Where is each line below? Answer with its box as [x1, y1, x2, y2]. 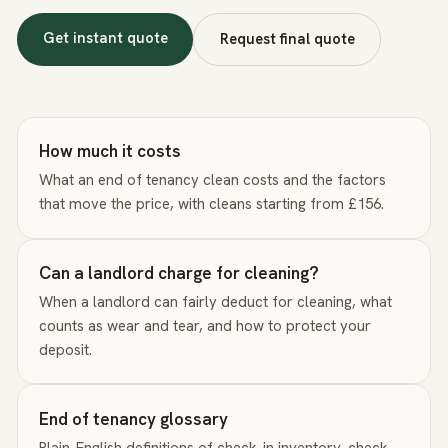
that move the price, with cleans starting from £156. [39, 194, 385, 215]
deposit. [39, 340, 93, 360]
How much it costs [39, 140, 182, 162]
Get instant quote [42, 27, 168, 48]
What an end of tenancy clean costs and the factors [39, 170, 387, 191]
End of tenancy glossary [39, 407, 229, 430]
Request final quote [219, 28, 355, 49]
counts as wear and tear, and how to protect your [39, 316, 372, 336]
